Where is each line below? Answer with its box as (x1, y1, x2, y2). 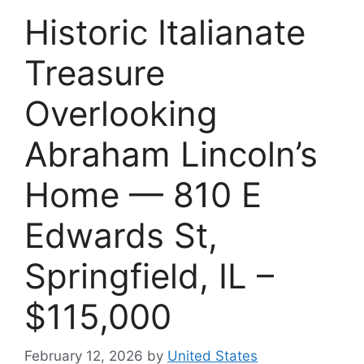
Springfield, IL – (24, 254, 274, 297)
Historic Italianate (24, 11, 305, 53)
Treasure (24, 51, 165, 93)
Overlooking (24, 92, 218, 134)
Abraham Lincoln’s (24, 132, 318, 175)
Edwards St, (24, 214, 218, 256)
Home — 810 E (24, 173, 262, 215)
